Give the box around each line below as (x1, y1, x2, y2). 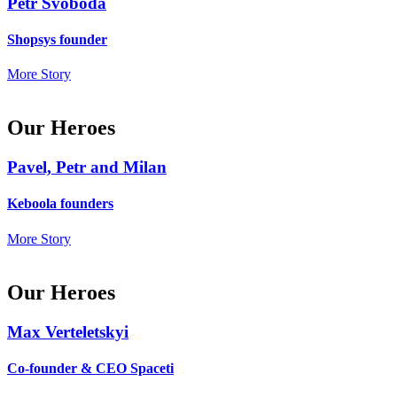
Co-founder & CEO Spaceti (7, 360, 174, 376)
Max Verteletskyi (7, 322, 128, 341)
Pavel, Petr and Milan (7, 158, 167, 177)
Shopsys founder (7, 32, 107, 48)
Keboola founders (7, 196, 113, 212)
